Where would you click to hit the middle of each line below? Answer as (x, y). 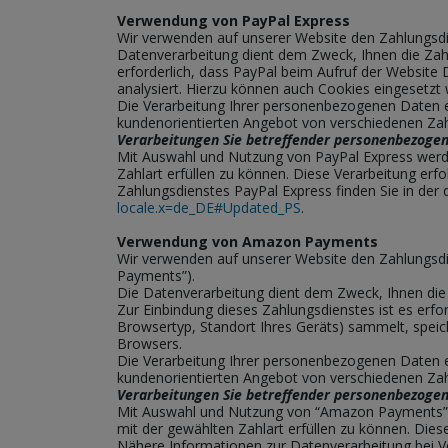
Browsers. (149, 343)
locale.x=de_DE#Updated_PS (209, 207)
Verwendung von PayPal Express (233, 20)
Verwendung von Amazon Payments (247, 241)
